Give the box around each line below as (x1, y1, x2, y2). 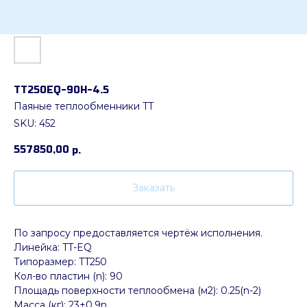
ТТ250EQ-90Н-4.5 (14, 84, 109, 96)
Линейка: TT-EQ (14, 241, 92, 254)
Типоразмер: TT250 (14, 256, 107, 269)
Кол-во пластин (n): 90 (14, 270, 123, 283)
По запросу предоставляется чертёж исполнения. (14, 227, 262, 240)
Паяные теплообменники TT (14, 100, 153, 112)
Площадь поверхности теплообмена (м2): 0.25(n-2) (14, 284, 261, 297)
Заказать (132, 182, 175, 195)
